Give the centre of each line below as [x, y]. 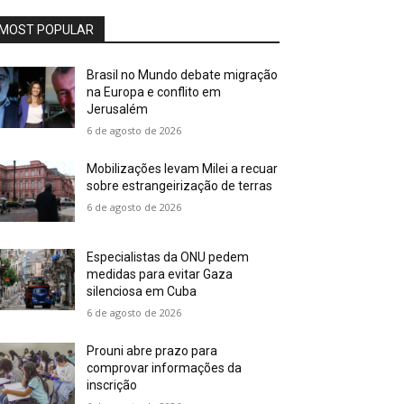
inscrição [112, 386]
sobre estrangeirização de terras [180, 186]
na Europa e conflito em [154, 92]
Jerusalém [118, 109]
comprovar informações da [165, 368]
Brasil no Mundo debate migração [183, 75]
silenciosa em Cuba [142, 292]
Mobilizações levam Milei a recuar [183, 169]
